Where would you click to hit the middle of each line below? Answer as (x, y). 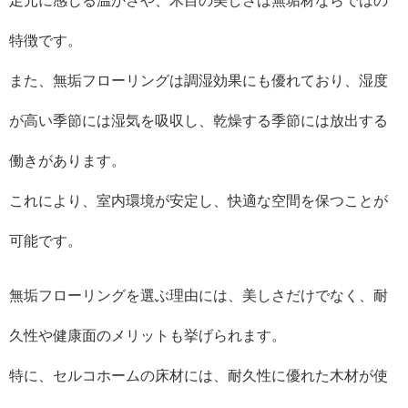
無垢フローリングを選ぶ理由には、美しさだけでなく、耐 (199, 296)
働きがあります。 (67, 161)
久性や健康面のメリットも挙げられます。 (148, 336)
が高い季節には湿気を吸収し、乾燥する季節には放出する (199, 121)
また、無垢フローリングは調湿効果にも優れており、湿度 (199, 81)
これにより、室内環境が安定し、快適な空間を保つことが (199, 201)
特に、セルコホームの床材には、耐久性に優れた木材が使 (199, 376)
